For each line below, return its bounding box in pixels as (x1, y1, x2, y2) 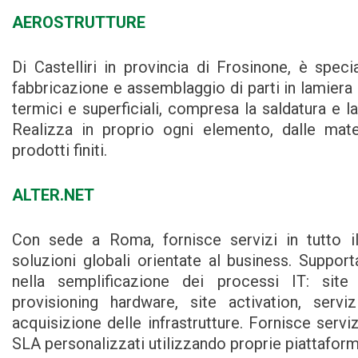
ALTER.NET (12, 185, 94, 205)
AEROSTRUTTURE (12, 13, 145, 33)
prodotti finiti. (12, 141, 107, 161)
